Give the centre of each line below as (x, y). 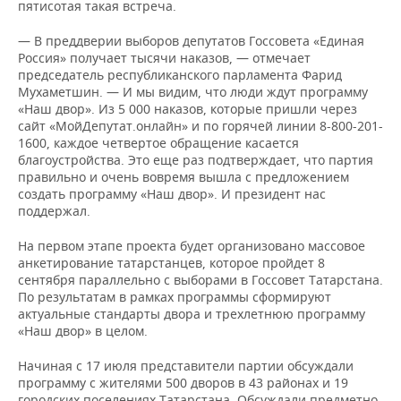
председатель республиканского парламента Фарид (180, 75)
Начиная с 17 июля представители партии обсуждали (186, 366)
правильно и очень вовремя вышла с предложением (183, 177)
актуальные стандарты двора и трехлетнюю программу (192, 314)
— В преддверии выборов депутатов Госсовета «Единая (191, 41)
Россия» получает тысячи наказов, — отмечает (164, 58)
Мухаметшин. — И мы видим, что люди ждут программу (193, 92)
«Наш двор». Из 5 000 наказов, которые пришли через (188, 109)
